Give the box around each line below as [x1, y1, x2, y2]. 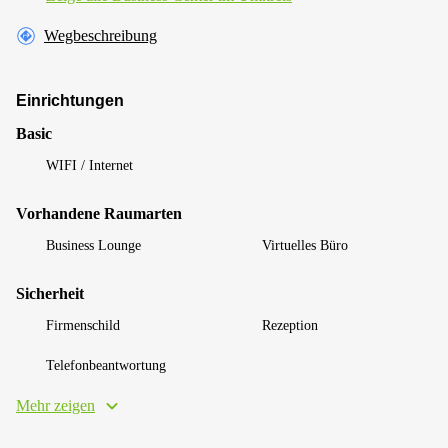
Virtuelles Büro [262, 237, 348, 253]
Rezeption [262, 317, 318, 333]
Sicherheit [16, 284, 84, 302]
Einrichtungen [16, 91, 124, 109]
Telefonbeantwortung [46, 357, 166, 373]
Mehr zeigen [16, 396, 95, 414]
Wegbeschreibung [44, 26, 157, 44]
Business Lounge [46, 237, 141, 253]
